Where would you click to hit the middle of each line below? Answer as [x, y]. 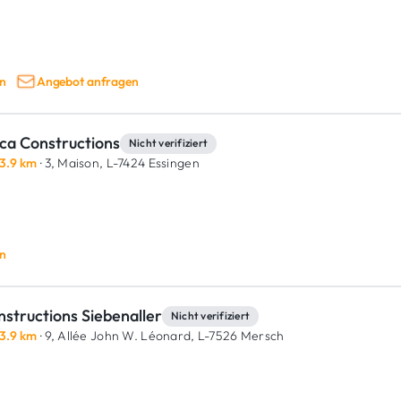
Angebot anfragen [87, 81]
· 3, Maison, [70, 163]
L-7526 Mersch [239, 336]
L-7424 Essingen [151, 163]
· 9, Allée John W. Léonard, [116, 336]
